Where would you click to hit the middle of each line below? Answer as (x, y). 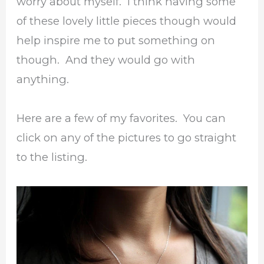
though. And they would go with (106, 60)
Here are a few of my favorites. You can (121, 118)
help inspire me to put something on (116, 40)
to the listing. (52, 157)
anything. (43, 79)
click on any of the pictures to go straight (127, 137)
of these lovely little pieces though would (127, 21)
